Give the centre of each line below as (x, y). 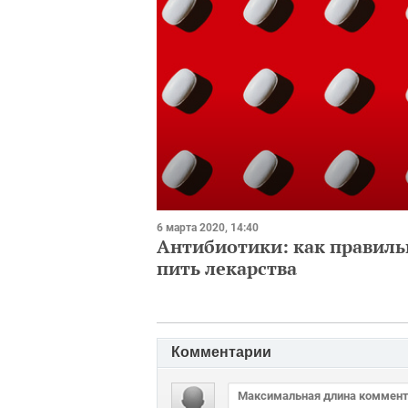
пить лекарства (227, 268)
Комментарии (221, 352)
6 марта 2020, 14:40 (208, 227)
